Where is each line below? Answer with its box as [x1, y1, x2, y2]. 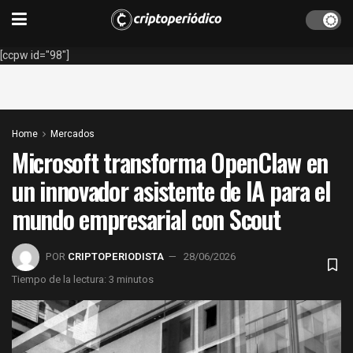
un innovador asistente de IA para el [12, 172, 331, 209]
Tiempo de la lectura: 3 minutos [12, 271, 154, 287]
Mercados [50, 127, 95, 141]
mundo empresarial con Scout [12, 200, 281, 237]
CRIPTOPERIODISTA [68, 248, 164, 264]
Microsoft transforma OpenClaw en [12, 143, 329, 180]
